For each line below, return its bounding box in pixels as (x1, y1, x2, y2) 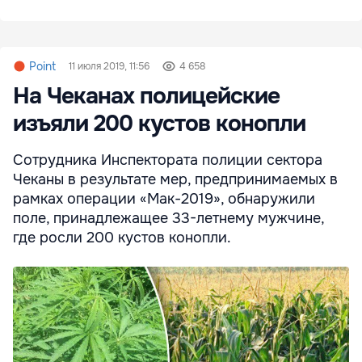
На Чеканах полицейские (13, 82, 280, 112)
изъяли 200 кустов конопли (13, 109, 305, 139)
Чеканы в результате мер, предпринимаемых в (13, 170, 338, 189)
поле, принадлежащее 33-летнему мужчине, (13, 209, 324, 228)
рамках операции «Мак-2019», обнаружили (13, 190, 315, 208)
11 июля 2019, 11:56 (69, 60, 149, 74)
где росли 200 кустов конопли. (13, 229, 231, 247)
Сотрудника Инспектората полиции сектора (13, 151, 322, 170)
